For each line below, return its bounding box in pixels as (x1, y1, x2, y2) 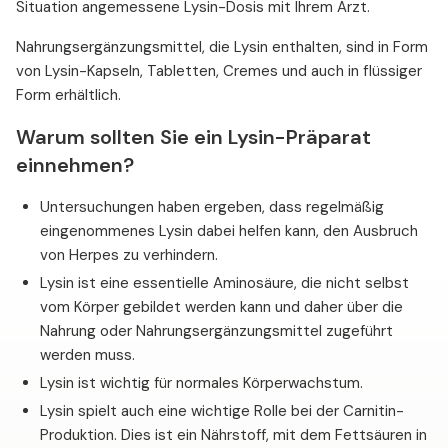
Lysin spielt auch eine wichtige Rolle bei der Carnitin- (40, 401, 404, 422)
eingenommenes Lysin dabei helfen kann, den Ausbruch (40, 221, 418, 242)
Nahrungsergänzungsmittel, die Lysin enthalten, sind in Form (16, 37, 428, 58)
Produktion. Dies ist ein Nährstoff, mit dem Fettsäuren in (40, 425, 427, 446)
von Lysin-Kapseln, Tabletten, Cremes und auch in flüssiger (16, 61, 422, 82)
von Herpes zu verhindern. (40, 245, 218, 266)
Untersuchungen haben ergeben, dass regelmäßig (40, 197, 384, 218)
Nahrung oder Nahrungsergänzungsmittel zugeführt (40, 321, 393, 342)
